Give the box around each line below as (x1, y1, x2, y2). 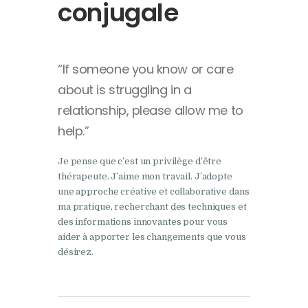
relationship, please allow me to (58, 101, 243, 119)
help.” (58, 122, 89, 140)
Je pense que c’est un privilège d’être (58, 156, 222, 166)
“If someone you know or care (58, 60, 234, 78)
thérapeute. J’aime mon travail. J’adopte (58, 171, 232, 181)
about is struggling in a (58, 80, 192, 98)
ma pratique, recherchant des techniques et (58, 201, 247, 212)
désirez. (58, 247, 93, 257)
